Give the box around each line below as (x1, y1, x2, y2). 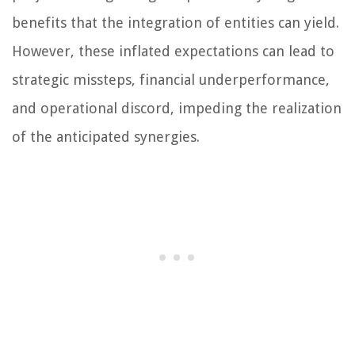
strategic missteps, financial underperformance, (12, 71, 330, 89)
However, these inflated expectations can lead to (12, 43, 334, 60)
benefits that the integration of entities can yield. (12, 14, 339, 32)
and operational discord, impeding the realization (12, 100, 342, 117)
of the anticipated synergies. (12, 128, 200, 146)
